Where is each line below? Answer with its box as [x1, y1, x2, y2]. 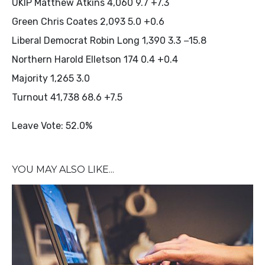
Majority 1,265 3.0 [12, 73, 90, 84]
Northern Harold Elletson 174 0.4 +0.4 [12, 54, 178, 65]
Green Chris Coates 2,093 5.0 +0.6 [12, 16, 164, 27]
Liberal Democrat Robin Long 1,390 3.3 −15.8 [12, 35, 206, 46]
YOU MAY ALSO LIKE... [12, 164, 114, 175]
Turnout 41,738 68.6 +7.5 [12, 92, 122, 103]
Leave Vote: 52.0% [12, 120, 92, 131]
